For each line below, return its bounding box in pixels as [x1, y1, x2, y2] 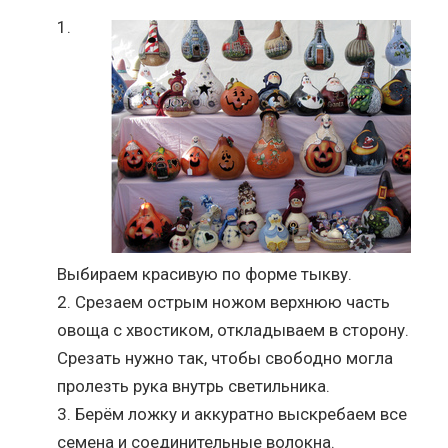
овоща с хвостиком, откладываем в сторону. [57, 319, 410, 340]
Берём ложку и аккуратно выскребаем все [75, 403, 408, 424]
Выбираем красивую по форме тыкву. [57, 263, 353, 284]
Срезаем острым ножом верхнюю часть [75, 291, 391, 312]
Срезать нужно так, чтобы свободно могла [57, 347, 394, 368]
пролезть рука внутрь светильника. [57, 375, 331, 396]
